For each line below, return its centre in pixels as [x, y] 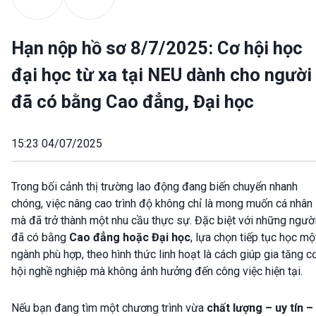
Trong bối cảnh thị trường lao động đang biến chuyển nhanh [154, 187]
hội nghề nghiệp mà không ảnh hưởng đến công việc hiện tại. [157, 272]
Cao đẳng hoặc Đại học [130, 238]
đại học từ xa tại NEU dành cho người [162, 75]
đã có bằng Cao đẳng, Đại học [133, 102]
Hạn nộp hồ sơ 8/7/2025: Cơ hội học [157, 48]
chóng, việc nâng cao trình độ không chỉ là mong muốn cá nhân [162, 204]
